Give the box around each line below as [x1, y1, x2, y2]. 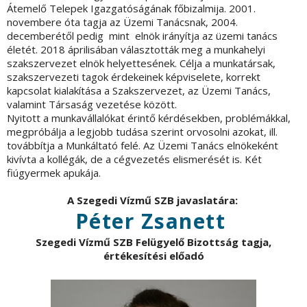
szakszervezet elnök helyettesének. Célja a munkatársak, [7, 56, 275, 71]
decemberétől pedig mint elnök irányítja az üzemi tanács [7, 29, 278, 43]
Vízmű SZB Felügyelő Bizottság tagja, [79, 235, 271, 249]
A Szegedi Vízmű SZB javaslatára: [66, 193, 238, 208]
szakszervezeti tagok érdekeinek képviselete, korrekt [7, 70, 260, 84]
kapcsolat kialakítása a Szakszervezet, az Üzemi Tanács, [7, 84, 271, 98]
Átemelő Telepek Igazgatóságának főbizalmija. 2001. [7, 1, 256, 16]
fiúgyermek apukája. [7, 166, 101, 180]
